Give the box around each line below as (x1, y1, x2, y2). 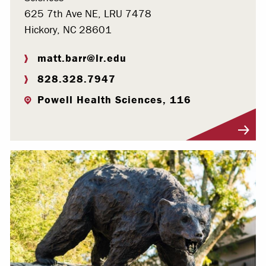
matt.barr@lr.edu (37, 50, 126, 65)
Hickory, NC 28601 (24, 22, 112, 36)
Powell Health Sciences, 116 (37, 92, 191, 106)
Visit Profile (24, 127, 69, 140)
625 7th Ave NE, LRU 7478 (24, 6, 151, 20)
